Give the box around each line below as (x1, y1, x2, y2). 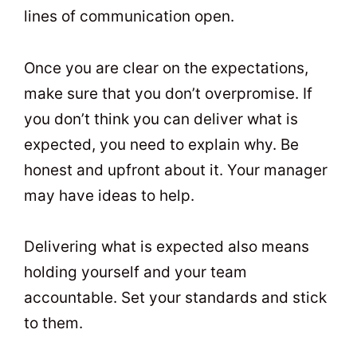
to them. (24, 313, 83, 332)
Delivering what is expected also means (24, 237, 309, 256)
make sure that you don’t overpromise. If (24, 84, 312, 103)
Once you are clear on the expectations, (24, 58, 308, 77)
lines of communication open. (24, 7, 234, 26)
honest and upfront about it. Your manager (24, 160, 328, 179)
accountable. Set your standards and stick (24, 288, 327, 307)
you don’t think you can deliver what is (24, 109, 298, 128)
